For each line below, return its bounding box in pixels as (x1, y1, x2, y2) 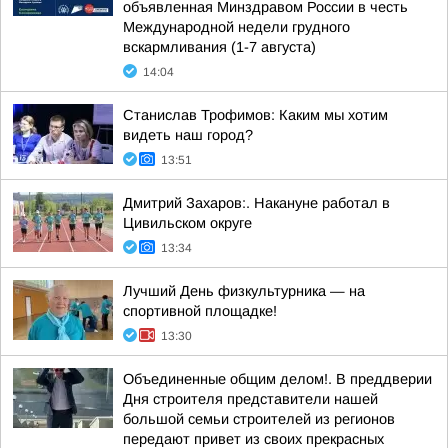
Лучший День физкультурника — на (123, 283, 365, 299)
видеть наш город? (123, 127, 253, 143)
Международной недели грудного (123, 19, 350, 35)
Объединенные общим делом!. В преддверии (123, 371, 432, 387)
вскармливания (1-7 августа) (123, 39, 316, 55)
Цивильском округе (123, 215, 252, 231)
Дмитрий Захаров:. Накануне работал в (123, 195, 390, 211)
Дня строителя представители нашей (123, 391, 378, 407)
